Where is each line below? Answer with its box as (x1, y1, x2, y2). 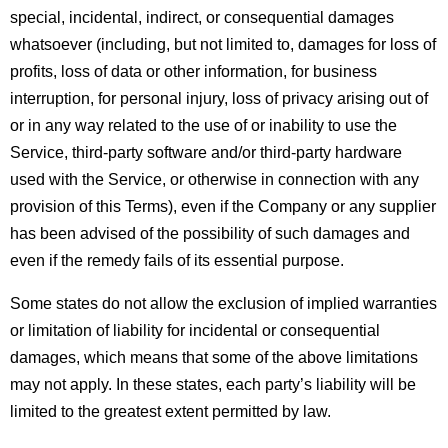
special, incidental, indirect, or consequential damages (10, 8, 394, 26)
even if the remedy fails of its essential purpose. (10, 251, 344, 269)
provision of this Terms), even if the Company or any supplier (10, 197, 436, 215)
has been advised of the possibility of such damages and (10, 224, 410, 242)
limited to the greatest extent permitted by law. (10, 402, 331, 420)
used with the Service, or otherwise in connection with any (10, 170, 419, 188)
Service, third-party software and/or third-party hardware (10, 143, 402, 161)
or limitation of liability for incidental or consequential (10, 321, 380, 339)
